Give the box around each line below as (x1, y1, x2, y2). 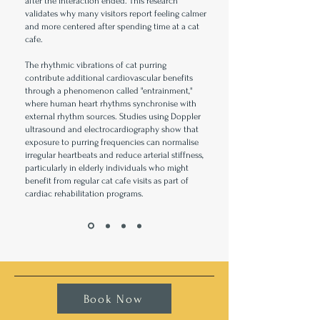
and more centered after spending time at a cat (25, 21, 199, 32)
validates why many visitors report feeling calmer (25, 9, 206, 19)
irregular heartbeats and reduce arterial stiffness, (25, 150, 204, 161)
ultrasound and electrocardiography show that (25, 124, 199, 135)
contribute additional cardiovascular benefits (25, 73, 193, 84)
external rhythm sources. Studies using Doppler (25, 111, 201, 122)
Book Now (83, 291, 143, 306)
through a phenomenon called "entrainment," (25, 86, 192, 96)
